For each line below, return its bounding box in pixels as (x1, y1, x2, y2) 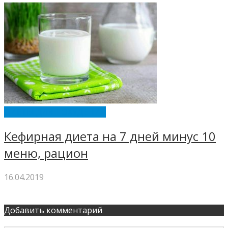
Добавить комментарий (4, 205, 102, 216)
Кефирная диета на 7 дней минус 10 (4, 127, 216, 145)
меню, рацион (4, 144, 88, 161)
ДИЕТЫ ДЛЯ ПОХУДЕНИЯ (4, 106, 106, 118)
